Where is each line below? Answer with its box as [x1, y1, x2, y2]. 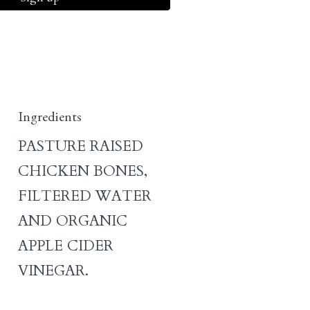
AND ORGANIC [18, 211, 127, 232]
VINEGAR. [18, 261, 89, 282]
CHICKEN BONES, [18, 161, 147, 182]
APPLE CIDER [18, 236, 113, 257]
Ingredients [18, 112, 82, 127]
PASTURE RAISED [18, 136, 143, 157]
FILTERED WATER [18, 186, 152, 207]
